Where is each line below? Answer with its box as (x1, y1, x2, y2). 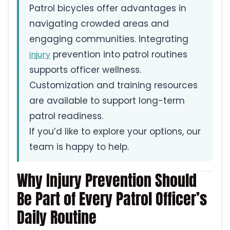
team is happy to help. (29, 141, 129, 154)
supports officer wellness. (29, 64, 141, 76)
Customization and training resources (29, 79, 198, 92)
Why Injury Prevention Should (17, 169, 197, 193)
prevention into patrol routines (50, 48, 187, 61)
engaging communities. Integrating (29, 33, 188, 46)
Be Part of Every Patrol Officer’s (17, 187, 207, 211)
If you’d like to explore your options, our (29, 125, 201, 138)
